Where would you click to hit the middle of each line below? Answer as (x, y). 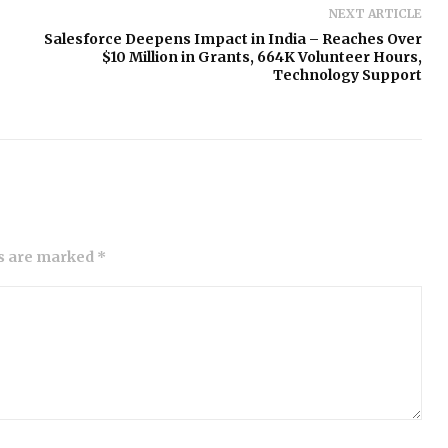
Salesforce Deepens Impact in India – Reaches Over (233, 39)
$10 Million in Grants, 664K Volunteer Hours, (262, 57)
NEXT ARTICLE (376, 13)
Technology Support (348, 75)
